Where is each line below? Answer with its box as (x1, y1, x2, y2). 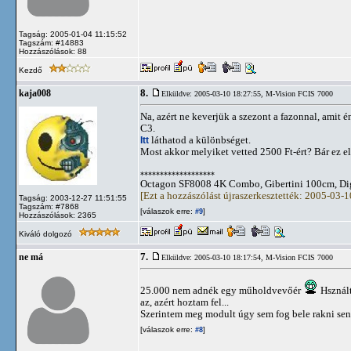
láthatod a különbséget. (149, 134, 251, 146)
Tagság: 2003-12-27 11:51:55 (19, 194, 127, 202)
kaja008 (19, 89, 51, 98)
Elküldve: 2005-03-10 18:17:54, (161, 253, 266, 262)
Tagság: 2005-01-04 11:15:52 (19, 30, 127, 38)
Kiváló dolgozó (19, 230, 74, 238)
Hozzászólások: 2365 (19, 211, 96, 219)
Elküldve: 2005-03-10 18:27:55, (161, 89, 266, 98)
